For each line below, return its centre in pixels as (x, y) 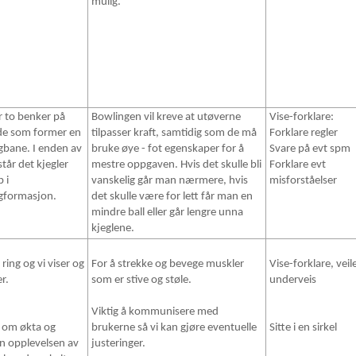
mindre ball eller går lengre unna (167, 213)
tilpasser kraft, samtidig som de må (174, 133)
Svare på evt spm (310, 149)
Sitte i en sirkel (303, 328)
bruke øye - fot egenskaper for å (168, 149)
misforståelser (303, 181)
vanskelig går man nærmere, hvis (170, 181)
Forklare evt (298, 165)
